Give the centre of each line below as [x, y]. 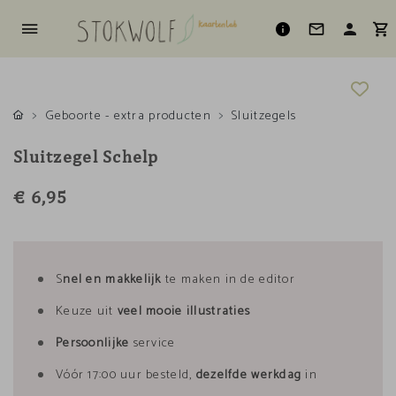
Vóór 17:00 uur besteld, [126, 375]
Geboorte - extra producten [128, 116]
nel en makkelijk [114, 280]
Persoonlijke [93, 343]
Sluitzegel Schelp [86, 156]
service [152, 343]
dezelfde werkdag [249, 375]
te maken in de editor [230, 280]
